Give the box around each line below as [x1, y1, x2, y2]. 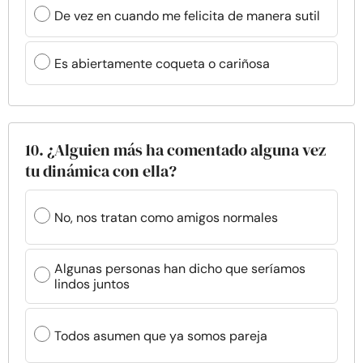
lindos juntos [54, 275, 130, 293]
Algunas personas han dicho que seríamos [54, 260, 305, 277]
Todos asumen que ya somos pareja [54, 327, 267, 344]
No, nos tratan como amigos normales [54, 208, 278, 226]
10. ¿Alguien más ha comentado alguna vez [25, 139, 326, 161]
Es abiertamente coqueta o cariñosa [54, 54, 270, 72]
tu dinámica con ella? [25, 160, 177, 182]
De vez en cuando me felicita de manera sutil [54, 6, 320, 24]
